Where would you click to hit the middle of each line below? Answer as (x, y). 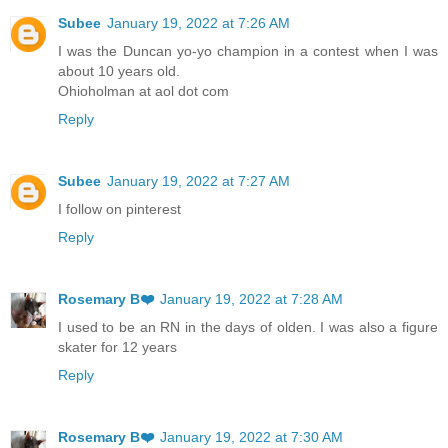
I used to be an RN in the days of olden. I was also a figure (248, 327)
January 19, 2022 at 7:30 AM (251, 437)
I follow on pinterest (119, 209)
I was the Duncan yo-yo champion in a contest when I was (248, 51)
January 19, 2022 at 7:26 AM (198, 23)
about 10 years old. (119, 71)
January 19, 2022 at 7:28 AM (251, 299)
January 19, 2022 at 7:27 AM (198, 181)
